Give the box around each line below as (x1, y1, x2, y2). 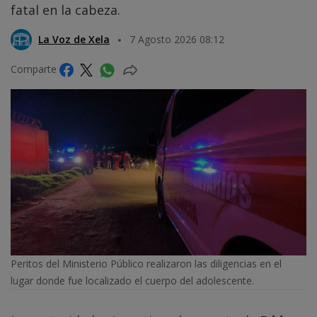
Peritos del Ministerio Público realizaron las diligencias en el (11, 257, 282, 271)
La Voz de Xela (38, 32, 110, 46)
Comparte (11, 62, 59, 76)
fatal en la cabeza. (11, 1, 120, 19)
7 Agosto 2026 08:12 (129, 32, 224, 46)
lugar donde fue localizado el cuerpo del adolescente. (11, 274, 254, 288)
